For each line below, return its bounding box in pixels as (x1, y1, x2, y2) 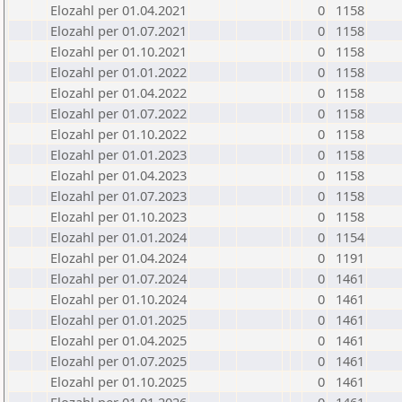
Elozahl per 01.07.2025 (50, 352, 187, 370)
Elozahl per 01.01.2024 (50, 228, 187, 246)
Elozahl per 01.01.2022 (50, 63, 187, 81)
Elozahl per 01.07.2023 (50, 187, 187, 205)
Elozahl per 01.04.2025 (50, 331, 187, 349)
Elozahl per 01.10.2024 (50, 290, 187, 308)
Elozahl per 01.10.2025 (50, 372, 187, 390)
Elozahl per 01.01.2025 (50, 310, 187, 328)
